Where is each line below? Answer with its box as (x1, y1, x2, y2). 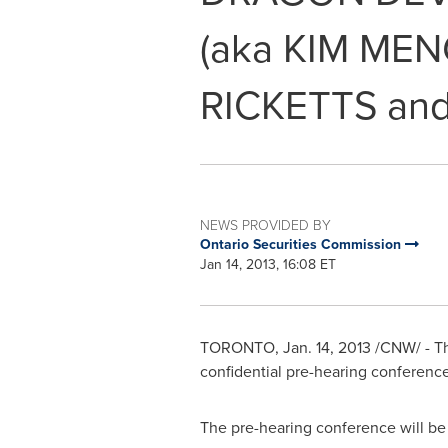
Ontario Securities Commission (199, 234, 405, 255)
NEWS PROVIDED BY (199, 215, 331, 234)
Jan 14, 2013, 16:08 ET (199, 254, 336, 275)
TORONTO (199, 336, 275, 359)
